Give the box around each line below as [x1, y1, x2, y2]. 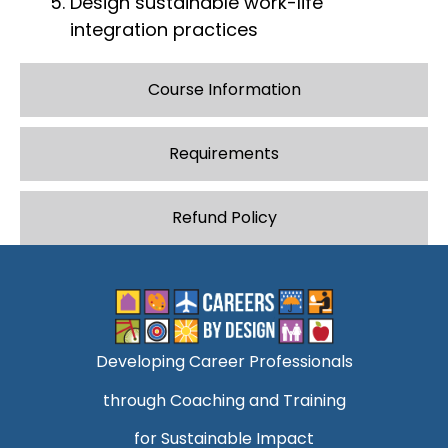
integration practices [70, 17, 258, 43]
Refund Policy [171, 206, 277, 230]
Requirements [169, 142, 279, 166]
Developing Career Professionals [95, 350, 353, 374]
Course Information [147, 78, 301, 102]
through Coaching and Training [102, 388, 346, 412]
